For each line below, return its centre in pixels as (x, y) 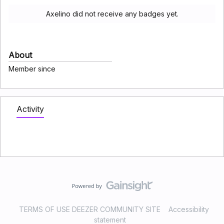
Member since (32, 69)
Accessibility (189, 209)
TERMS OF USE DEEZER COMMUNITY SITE (90, 209)
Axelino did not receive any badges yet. (112, 14)
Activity (30, 109)
